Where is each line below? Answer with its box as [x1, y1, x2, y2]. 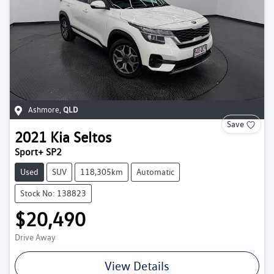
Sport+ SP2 [15, 146, 62, 158]
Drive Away [15, 232, 56, 243]
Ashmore [28, 105, 59, 115]
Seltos [73, 128, 111, 147]
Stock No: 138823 [20, 188, 86, 199]
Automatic [136, 167, 174, 177]
